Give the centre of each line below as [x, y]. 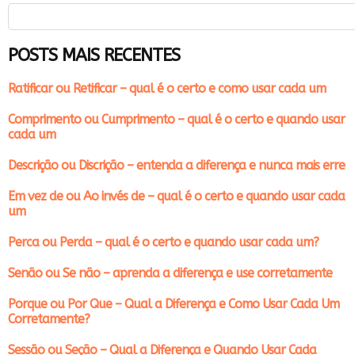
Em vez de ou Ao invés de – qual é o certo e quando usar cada [176, 197]
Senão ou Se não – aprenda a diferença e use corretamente [170, 273]
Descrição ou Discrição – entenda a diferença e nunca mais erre [176, 166]
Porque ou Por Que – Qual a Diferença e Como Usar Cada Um [174, 304]
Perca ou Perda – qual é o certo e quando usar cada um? [163, 242]
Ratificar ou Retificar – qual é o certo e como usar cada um [167, 89]
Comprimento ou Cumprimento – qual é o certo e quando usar [176, 120]
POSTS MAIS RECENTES [94, 56]
